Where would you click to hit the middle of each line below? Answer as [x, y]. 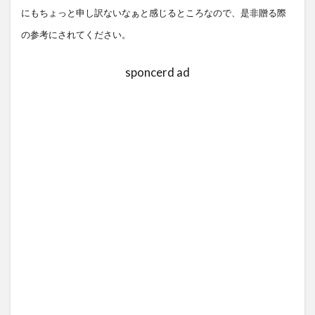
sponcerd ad [157, 72]
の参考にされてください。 [76, 35]
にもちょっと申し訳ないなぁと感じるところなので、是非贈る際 [154, 13]
